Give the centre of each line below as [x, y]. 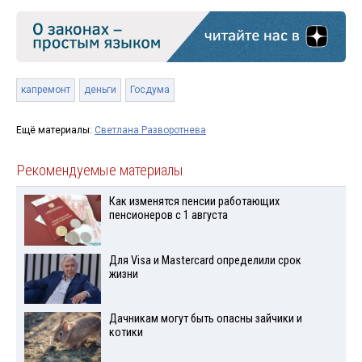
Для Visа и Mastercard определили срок [205, 260]
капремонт [46, 89]
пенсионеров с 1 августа [168, 215]
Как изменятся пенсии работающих [194, 201]
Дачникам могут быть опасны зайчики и [205, 319]
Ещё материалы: [55, 130]
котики [126, 333]
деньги [100, 89]
